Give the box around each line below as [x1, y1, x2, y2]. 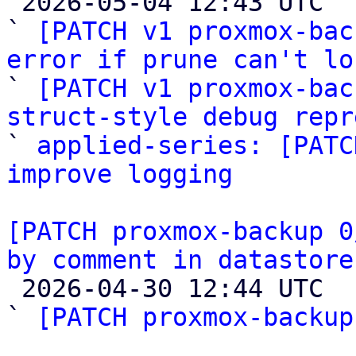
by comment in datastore [6, 246, 354, 274]
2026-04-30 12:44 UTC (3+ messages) [6, 274, 21, 303]
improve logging [6, 160, 233, 188]
